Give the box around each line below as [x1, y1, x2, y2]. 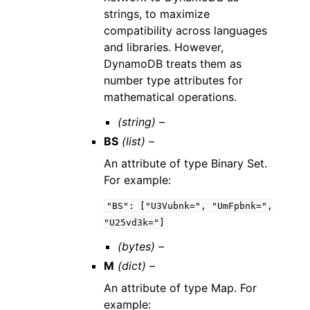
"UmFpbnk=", [211, 201, 273, 211]
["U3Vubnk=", [139, 201, 206, 211]
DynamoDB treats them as [104, 57, 242, 71]
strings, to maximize [104, 7, 210, 21]
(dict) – [118, 259, 156, 273]
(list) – [122, 134, 155, 148]
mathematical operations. [104, 90, 237, 104]
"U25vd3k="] [104, 217, 165, 228]
